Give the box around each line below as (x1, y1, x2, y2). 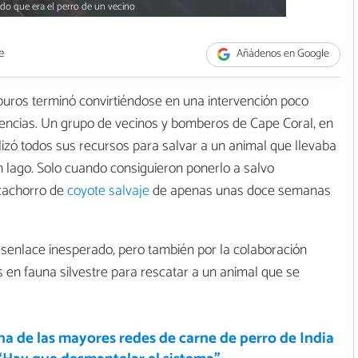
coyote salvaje (67, 178, 149, 203)
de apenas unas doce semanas (149, 178, 331, 203)
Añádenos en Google (234, 45, 330, 64)
